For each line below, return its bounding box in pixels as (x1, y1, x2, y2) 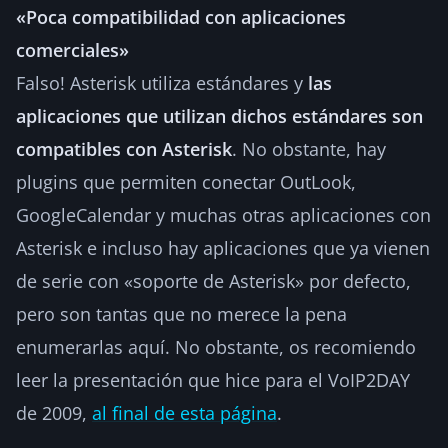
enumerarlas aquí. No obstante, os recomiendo (16, 334, 416, 359)
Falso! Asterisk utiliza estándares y (16, 70, 308, 95)
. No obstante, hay (232, 136, 386, 161)
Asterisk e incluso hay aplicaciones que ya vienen (16, 235, 430, 260)
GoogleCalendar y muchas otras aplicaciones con (16, 202, 431, 227)
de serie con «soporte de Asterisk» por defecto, (16, 268, 411, 293)
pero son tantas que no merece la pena (16, 301, 347, 326)
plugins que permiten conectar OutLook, (16, 169, 356, 194)
